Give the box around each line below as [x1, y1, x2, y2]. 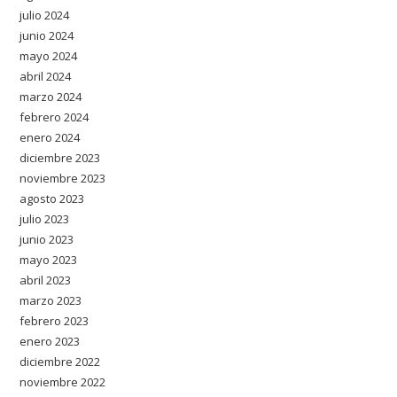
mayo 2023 [19, 252, 78, 268]
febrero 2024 [19, 109, 90, 125]
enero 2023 [19, 333, 81, 349]
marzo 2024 [19, 89, 82, 105]
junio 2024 [19, 27, 74, 43]
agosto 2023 [19, 191, 85, 206]
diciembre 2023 [19, 150, 101, 166]
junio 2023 [19, 231, 74, 247]
